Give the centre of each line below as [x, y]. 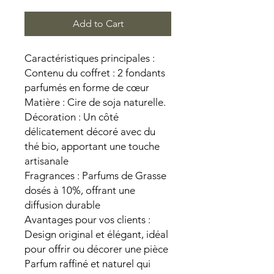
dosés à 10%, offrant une [80, 190]
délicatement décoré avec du [90, 131]
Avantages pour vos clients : [87, 220]
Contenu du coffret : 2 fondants [95, 73]
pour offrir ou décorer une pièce [96, 249]
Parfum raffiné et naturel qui [87, 264]
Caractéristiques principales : [90, 58]
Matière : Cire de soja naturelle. [95, 102]
